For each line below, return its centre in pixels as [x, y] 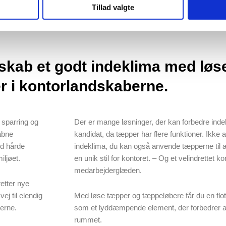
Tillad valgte [113, 7]
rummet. [88, 219]
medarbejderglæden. [108, 170]
